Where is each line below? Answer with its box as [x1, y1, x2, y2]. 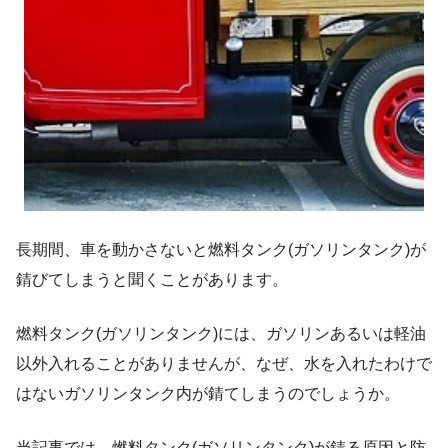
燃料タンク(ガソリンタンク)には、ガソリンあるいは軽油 [16, 324, 426, 342]
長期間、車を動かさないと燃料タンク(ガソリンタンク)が [16, 240, 426, 258]
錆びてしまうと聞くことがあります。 [16, 270, 288, 288]
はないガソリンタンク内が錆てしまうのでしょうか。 [16, 384, 400, 402]
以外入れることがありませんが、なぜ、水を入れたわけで [16, 354, 432, 372]
